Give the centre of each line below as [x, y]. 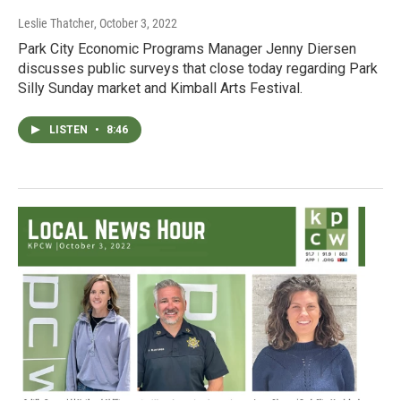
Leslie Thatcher [56, 24]
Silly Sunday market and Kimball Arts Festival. [160, 89]
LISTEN [70, 130]
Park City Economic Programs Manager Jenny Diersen [187, 49]
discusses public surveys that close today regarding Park [198, 69]
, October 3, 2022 [136, 24]
